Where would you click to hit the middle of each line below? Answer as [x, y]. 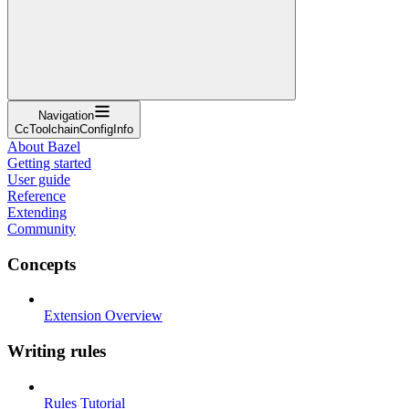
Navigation [66, 115]
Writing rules [57, 351]
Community [42, 228]
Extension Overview [103, 316]
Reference [37, 195]
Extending [37, 212]
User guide [39, 179]
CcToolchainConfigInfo [74, 129]
